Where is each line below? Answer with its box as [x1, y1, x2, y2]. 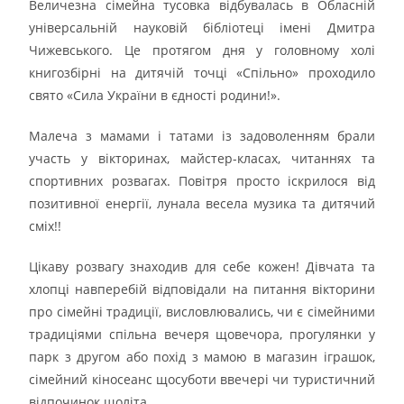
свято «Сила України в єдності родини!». [29, 86, 281, 104]
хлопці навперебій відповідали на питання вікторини [29, 280, 375, 298]
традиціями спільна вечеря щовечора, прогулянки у [29, 325, 375, 343]
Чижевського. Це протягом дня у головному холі [29, 41, 375, 59]
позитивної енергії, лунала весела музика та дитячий [29, 194, 375, 212]
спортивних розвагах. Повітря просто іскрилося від [29, 171, 375, 189]
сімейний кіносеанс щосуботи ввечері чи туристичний [29, 370, 375, 388]
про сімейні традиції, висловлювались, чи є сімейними [29, 302, 375, 320]
